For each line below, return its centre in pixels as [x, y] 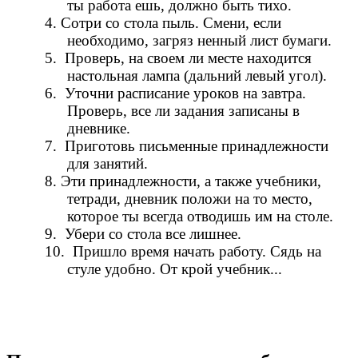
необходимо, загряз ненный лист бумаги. [199, 40]
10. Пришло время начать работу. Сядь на [183, 251]
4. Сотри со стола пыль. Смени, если [163, 22]
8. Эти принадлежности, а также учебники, [183, 181]
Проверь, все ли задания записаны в [183, 110]
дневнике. [98, 128]
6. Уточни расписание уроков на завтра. [175, 93]
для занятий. [107, 163]
